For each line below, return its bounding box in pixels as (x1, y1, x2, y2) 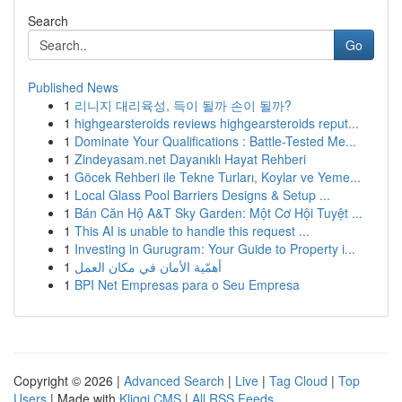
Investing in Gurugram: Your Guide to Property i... (74, 240, 355, 258)
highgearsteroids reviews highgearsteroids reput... (74, 114, 359, 132)
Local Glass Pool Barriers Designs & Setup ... (74, 186, 330, 204)
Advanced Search (124, 371, 224, 389)
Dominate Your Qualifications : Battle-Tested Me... (74, 132, 356, 150)
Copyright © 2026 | (13, 371, 124, 389)
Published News (28, 78, 118, 96)
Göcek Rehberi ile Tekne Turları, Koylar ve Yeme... (74, 168, 361, 186)
